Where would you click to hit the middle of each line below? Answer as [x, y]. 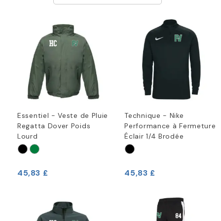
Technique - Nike [154, 115]
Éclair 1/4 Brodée [154, 136]
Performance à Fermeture [170, 126]
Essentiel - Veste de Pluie [63, 115]
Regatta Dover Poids [54, 126]
